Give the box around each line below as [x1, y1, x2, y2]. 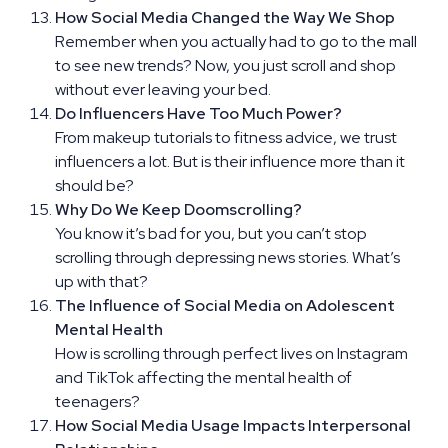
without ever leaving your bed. [55, 78, 271, 100]
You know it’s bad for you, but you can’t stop [55, 222, 367, 244]
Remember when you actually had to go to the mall [55, 30, 417, 52]
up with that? [55, 270, 148, 292]
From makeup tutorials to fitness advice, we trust [55, 126, 397, 148]
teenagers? [55, 390, 140, 412]
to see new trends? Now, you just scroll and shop [55, 54, 396, 76]
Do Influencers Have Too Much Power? [55, 102, 342, 124]
